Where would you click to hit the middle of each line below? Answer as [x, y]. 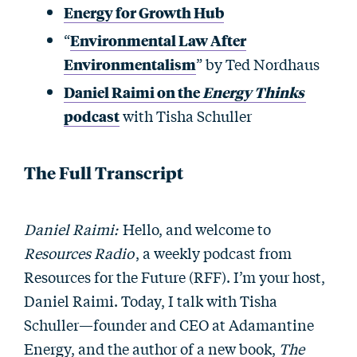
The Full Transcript [104, 172]
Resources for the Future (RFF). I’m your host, [175, 277]
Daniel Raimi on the [133, 92]
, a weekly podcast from [214, 253]
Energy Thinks [253, 92]
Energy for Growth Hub [144, 12]
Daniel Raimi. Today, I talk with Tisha [151, 300]
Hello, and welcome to [195, 229]
